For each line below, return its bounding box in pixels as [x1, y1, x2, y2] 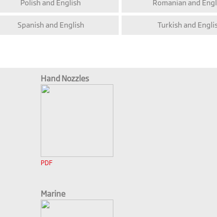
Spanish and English [17, 20, 84, 30]
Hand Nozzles [41, 74, 89, 84]
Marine [41, 189, 65, 199]
